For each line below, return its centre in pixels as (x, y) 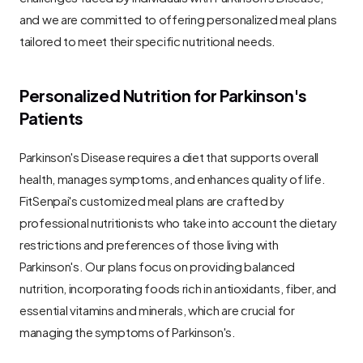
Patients (51, 117)
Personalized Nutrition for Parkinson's (163, 94)
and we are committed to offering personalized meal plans (178, 18)
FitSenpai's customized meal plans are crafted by (152, 199)
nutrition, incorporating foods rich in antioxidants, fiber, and (178, 287)
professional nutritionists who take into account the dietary (179, 221)
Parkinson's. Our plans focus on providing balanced (158, 265)
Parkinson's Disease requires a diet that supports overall (169, 156)
